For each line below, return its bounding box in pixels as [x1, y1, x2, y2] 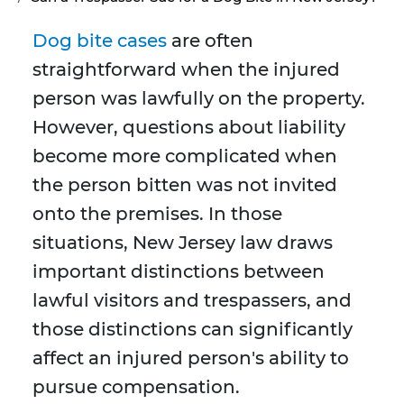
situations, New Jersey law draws [32, 232, 333, 254]
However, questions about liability [32, 116, 345, 139]
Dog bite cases [32, 30, 167, 52]
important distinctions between [32, 261, 325, 283]
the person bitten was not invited [32, 174, 337, 197]
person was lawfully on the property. [32, 87, 365, 110]
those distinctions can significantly [32, 318, 353, 341]
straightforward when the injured [32, 59, 340, 81]
